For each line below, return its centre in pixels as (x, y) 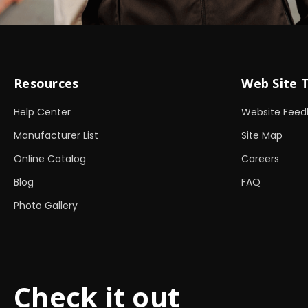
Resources (46, 84)
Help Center (42, 112)
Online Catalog (50, 159)
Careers (261, 159)
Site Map (262, 136)
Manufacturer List (56, 136)
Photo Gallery (46, 206)
